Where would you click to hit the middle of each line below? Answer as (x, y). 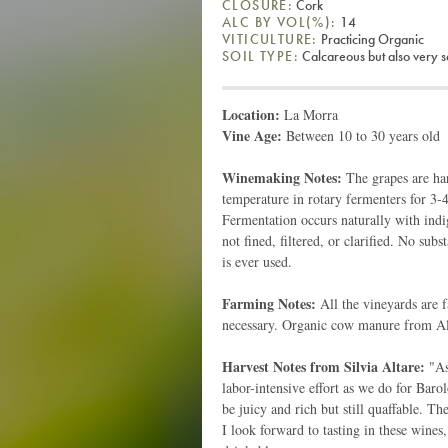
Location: (253, 114)
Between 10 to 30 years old (363, 135)
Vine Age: (254, 135)
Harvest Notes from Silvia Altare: (323, 366)
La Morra (311, 114)
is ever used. (257, 261)
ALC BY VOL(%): (279, 21)
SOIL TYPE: (260, 55)
